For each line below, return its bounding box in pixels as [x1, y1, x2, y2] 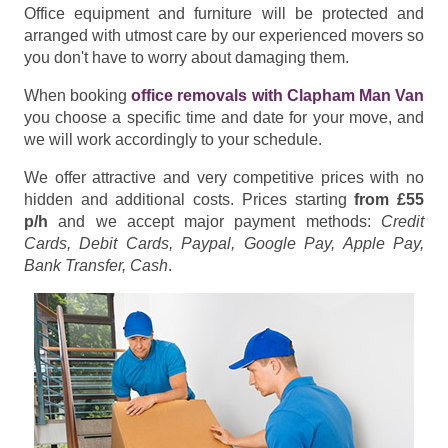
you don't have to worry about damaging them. [24, 48, 349, 66]
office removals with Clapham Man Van [131, 86, 425, 104]
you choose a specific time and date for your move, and [24, 108, 424, 126]
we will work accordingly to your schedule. [24, 130, 322, 148]
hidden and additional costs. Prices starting [24, 190, 355, 208]
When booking [24, 86, 132, 104]
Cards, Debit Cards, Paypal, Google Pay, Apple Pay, [24, 234, 424, 252]
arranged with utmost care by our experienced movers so [24, 26, 424, 44]
